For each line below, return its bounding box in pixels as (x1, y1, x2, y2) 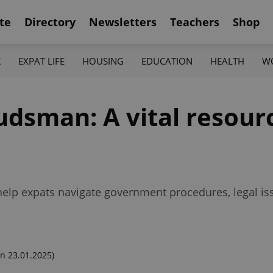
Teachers (170, 14, 219, 29)
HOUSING (82, 54, 124, 67)
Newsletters (89, 14, 157, 29)
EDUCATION (141, 54, 193, 67)
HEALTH (210, 54, 245, 67)
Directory (24, 14, 76, 29)
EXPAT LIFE (18, 54, 65, 67)
